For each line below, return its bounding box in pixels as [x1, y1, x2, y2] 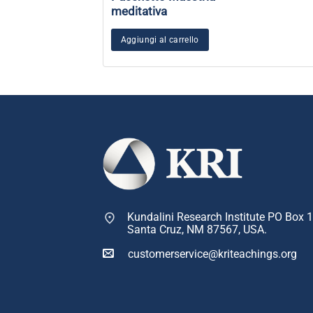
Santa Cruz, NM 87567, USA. [127, 224, 267, 237]
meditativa [110, 4, 167, 18]
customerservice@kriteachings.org [128, 248, 297, 261]
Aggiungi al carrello [120, 35, 199, 45]
